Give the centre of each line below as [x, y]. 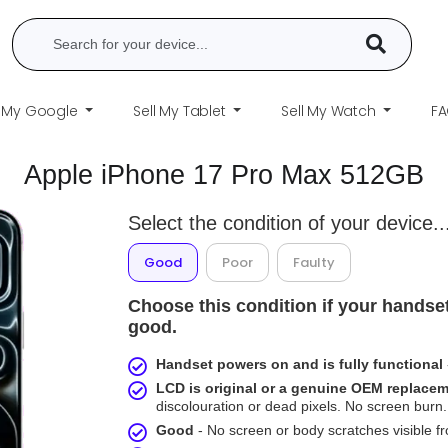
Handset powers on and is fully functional [300, 364]
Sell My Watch [330, 111]
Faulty [314, 262]
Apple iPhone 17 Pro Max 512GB [224, 174]
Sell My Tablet [181, 111]
